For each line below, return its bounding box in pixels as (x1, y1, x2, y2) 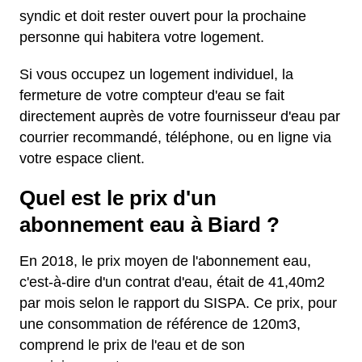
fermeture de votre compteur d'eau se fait (19, 87, 284, 103)
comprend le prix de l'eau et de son (19, 337, 245, 353)
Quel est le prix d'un (19, 187, 217, 209)
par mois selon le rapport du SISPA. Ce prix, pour (19, 295, 337, 311)
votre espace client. (19, 150, 145, 166)
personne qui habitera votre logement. (19, 29, 264, 45)
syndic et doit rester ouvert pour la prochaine (19, 8, 306, 24)
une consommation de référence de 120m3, (19, 316, 301, 332)
